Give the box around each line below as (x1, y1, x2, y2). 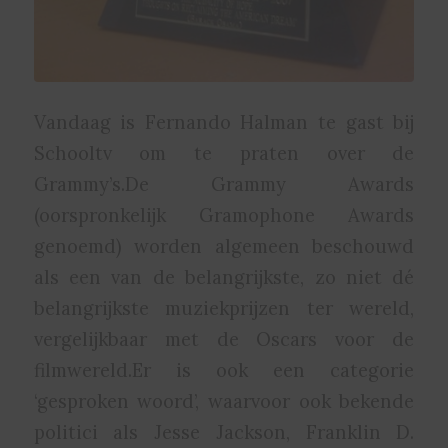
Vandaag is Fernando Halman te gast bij (33, 110, 415, 135)
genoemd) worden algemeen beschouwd (33, 234, 415, 259)
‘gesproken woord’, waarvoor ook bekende (33, 389, 415, 414)
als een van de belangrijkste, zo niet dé (33, 265, 415, 290)
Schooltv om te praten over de (33, 141, 415, 166)
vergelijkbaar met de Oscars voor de (33, 327, 415, 352)
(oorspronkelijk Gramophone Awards (33, 203, 415, 228)
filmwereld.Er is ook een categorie (33, 358, 415, 383)
